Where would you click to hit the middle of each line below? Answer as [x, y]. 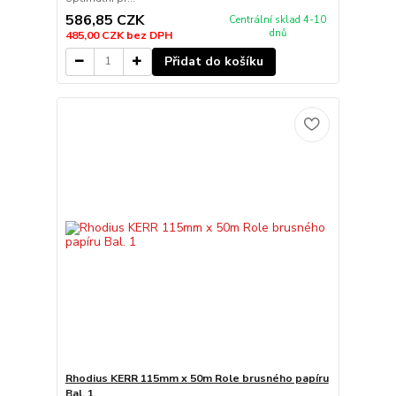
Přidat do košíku [213, 61]
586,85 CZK [104, 20]
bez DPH [149, 35]
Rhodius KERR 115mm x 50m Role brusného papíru [197, 379]
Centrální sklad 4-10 [278, 19]
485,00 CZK [95, 35]
